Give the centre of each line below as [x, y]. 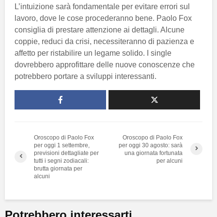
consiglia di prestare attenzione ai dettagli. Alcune [100, 30]
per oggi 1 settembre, [62, 145]
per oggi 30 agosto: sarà [151, 145]
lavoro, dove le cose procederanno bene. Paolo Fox [103, 18]
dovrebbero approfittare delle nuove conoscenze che [105, 64]
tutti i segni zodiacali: [61, 161]
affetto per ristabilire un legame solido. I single [93, 53]
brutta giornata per [58, 168]
